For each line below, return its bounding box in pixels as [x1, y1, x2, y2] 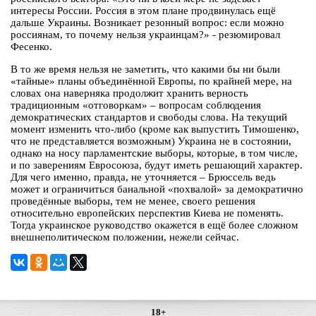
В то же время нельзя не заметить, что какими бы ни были [11, 63, 280, 75]
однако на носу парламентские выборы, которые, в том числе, [11, 147, 298, 159]
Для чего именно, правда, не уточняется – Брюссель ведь [11, 171, 276, 183]
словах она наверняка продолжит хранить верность [11, 87, 248, 99]
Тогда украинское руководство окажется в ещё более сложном [11, 219, 298, 231]
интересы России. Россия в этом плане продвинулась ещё [11, 5, 276, 17]
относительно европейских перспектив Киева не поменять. [11, 207, 284, 219]
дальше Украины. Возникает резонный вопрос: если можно [11, 17, 284, 29]
